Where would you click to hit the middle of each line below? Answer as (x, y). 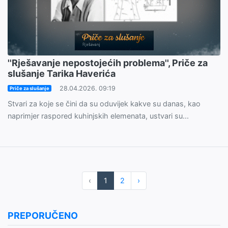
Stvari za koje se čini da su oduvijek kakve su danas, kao (104, 104)
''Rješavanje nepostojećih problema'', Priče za (108, 63)
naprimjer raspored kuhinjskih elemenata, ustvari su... (98, 116)
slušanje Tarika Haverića (62, 74)
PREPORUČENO (43, 216)
